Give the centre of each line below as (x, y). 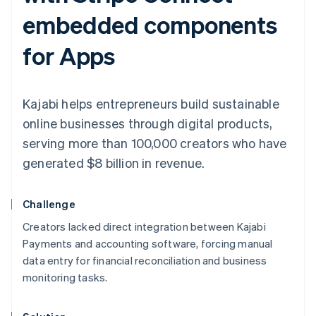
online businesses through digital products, (148, 123)
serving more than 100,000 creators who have (155, 143)
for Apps (69, 56)
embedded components (150, 25)
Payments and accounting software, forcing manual (148, 244)
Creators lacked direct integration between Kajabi (144, 227)
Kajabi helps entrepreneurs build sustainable (151, 104)
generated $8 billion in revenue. (114, 163)
